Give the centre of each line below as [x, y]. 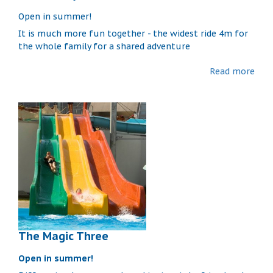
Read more [232, 71]
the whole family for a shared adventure [105, 46]
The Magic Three [63, 236]
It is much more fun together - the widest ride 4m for [133, 33]
